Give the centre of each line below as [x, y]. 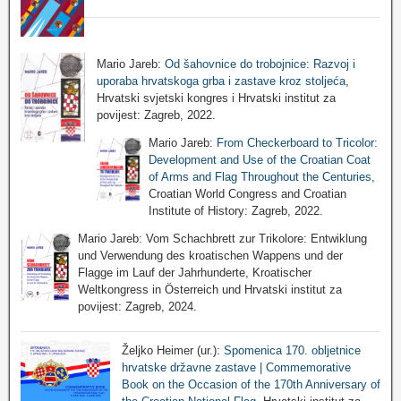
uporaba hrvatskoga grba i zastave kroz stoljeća [221, 81]
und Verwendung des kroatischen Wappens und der [210, 255]
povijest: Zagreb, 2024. [137, 306]
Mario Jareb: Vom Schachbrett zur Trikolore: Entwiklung [222, 238]
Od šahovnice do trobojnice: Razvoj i [260, 64]
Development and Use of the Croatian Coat [259, 159]
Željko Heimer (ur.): [173, 351]
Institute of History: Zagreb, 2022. [235, 210]
